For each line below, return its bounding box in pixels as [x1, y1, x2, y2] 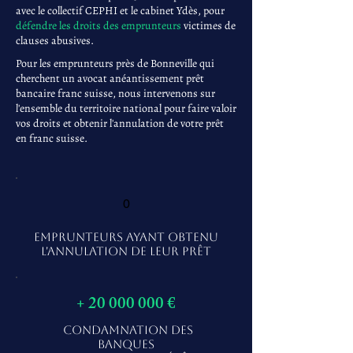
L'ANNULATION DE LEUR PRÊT [41, 244, 211, 258]
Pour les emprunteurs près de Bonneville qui [16, 56, 214, 71]
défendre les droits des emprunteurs [16, 18, 181, 33]
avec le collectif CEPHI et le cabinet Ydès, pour [16, 3, 225, 18]
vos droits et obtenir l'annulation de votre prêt [16, 116, 224, 131]
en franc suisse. [16, 131, 87, 146]
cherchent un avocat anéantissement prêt [16, 71, 204, 86]
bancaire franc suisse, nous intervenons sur [16, 86, 215, 101]
